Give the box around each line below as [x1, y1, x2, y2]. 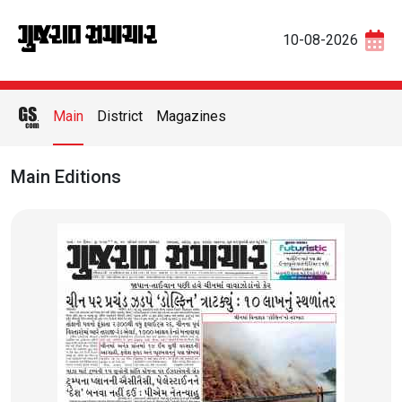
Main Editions [11, 166, 121, 188]
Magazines [156, 108, 226, 126]
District [97, 108, 143, 126]
